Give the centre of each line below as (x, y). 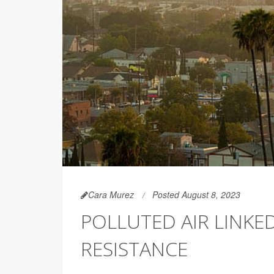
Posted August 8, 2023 (196, 194)
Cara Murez (111, 194)
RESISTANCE (134, 248)
